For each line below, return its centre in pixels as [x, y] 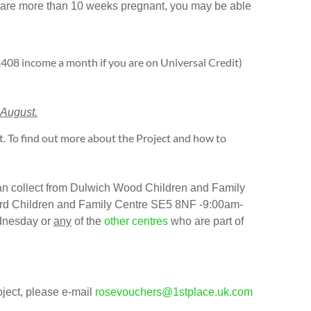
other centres [136, 221]
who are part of [206, 221]
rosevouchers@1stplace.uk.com [174, 292]
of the [88, 221]
